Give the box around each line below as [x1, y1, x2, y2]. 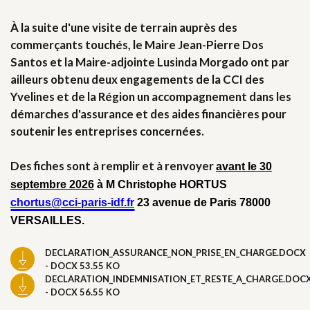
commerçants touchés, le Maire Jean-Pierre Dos [10, 37, 264, 52]
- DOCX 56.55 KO [45, 286, 120, 298]
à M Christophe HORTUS [94, 178, 227, 190]
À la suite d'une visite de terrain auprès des [10, 19, 237, 35]
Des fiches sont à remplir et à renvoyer [10, 158, 216, 173]
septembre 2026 [10, 178, 94, 190]
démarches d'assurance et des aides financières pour [10, 106, 286, 121]
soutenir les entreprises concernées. [10, 123, 204, 138]
